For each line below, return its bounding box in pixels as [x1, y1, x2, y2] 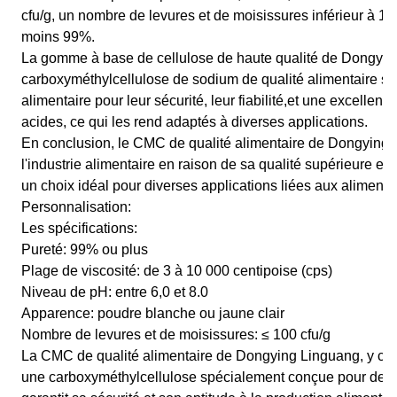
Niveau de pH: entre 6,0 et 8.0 [21, 284, 208, 300]
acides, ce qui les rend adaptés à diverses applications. [21, 114, 368, 129]
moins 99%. [21, 29, 95, 44]
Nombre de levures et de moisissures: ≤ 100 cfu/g [21, 327, 331, 342]
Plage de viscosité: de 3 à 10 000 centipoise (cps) [21, 263, 332, 278]
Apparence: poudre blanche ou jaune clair [21, 306, 284, 321]
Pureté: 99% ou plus [21, 242, 148, 257]
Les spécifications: [21, 221, 137, 236]
